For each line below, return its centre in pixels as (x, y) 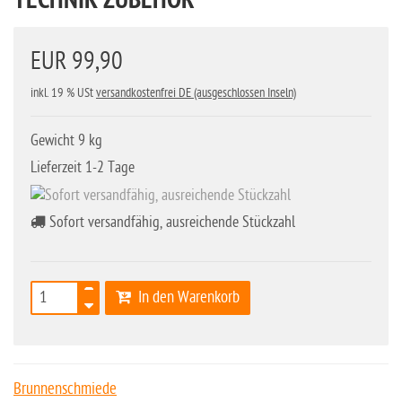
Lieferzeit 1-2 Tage (83, 167)
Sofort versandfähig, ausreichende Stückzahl (170, 222)
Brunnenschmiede (65, 389)
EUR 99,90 (77, 61)
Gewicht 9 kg (66, 140)
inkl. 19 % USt (63, 93)
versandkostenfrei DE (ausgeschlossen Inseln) (196, 93)
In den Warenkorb (185, 297)
